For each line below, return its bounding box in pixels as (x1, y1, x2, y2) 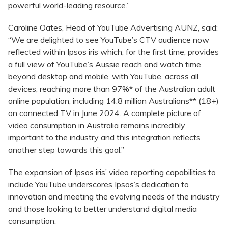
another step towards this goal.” (8, 145, 124, 155)
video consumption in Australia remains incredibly (8, 120, 185, 131)
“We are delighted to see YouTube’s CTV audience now (8, 35, 209, 45)
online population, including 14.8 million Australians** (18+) (8, 96, 219, 106)
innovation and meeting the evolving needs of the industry (8, 191, 220, 202)
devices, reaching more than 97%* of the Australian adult (8, 83, 215, 94)
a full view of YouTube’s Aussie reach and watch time (8, 59, 201, 70)
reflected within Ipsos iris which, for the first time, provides (8, 47, 219, 58)
